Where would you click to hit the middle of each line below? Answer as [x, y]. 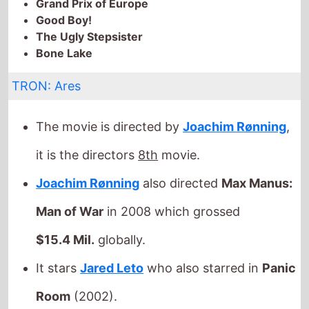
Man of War [70, 176]
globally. [120, 204]
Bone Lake [64, 18]
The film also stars [91, 289]
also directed [181, 148]
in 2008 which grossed [172, 176]
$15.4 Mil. [66, 204]
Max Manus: [257, 148]
